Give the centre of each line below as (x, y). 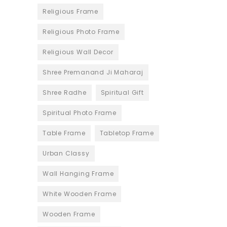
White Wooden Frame (80, 194)
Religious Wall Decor (78, 52)
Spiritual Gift (122, 93)
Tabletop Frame (127, 133)
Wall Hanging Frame (78, 174)
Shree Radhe (65, 93)
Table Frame (64, 133)
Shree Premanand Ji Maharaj (93, 72)
